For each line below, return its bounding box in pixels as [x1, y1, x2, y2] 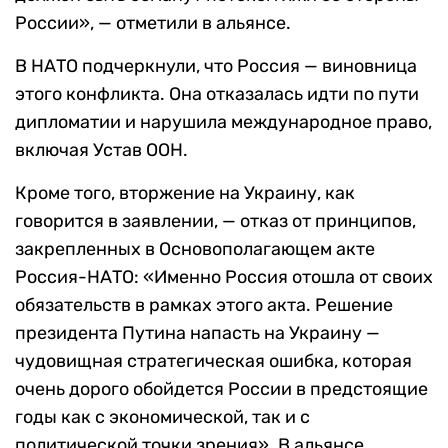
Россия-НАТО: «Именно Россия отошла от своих [15, 266, 433, 289]
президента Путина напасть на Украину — [15, 322, 380, 345]
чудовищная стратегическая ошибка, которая [15, 350, 412, 373]
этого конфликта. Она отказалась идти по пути [15, 83, 419, 106]
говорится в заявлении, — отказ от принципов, [15, 210, 416, 233]
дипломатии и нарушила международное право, [15, 111, 432, 134]
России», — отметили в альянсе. [15, 12, 291, 35]
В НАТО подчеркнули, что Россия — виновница [15, 55, 417, 78]
